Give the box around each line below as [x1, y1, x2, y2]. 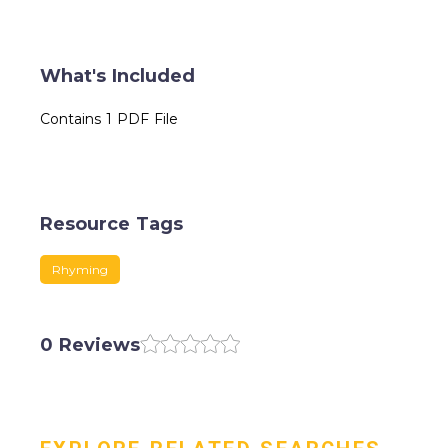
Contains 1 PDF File [40, 110, 178, 128]
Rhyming [52, 262, 108, 277]
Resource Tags [40, 213, 183, 235]
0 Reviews [40, 334, 140, 356]
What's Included [40, 65, 195, 87]
